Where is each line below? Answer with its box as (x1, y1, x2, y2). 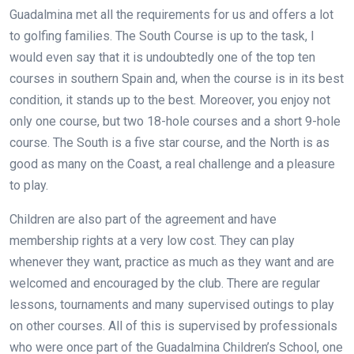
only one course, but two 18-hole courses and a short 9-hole (9, 113, 341, 129)
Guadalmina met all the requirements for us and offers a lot (9, 6, 333, 22)
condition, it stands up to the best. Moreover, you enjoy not (9, 92, 330, 107)
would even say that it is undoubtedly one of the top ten (9, 49, 315, 65)
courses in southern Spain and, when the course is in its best (9, 70, 344, 86)
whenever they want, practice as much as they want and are (9, 254, 334, 269)
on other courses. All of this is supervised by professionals (9, 318, 337, 333)
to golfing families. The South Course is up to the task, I (9, 28, 314, 43)
